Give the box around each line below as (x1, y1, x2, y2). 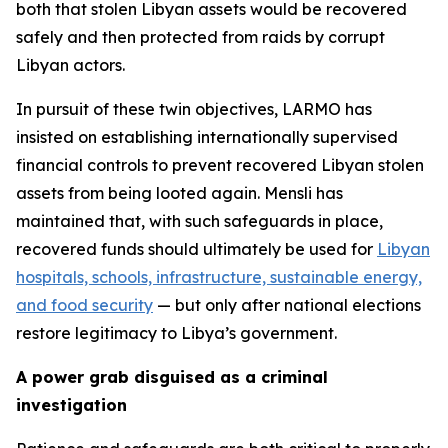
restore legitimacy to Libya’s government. (16, 323, 337, 343)
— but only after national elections (153, 295, 421, 315)
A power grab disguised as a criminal (16, 367, 328, 387)
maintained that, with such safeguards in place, (16, 211, 383, 231)
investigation (16, 395, 127, 415)
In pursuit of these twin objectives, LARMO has (16, 99, 372, 119)
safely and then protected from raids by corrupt (16, 27, 385, 47)
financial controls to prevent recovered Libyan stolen (16, 155, 424, 175)
